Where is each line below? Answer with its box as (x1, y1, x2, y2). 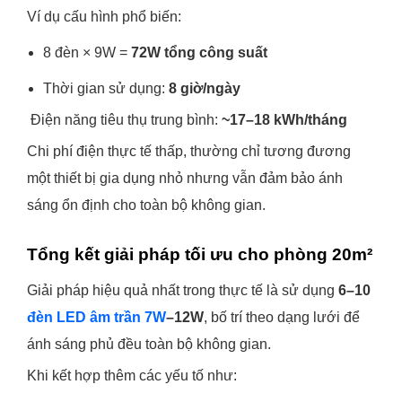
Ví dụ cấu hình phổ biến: (27, 9, 181, 24)
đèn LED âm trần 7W (27, 310, 166, 325)
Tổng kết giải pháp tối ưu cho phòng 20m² (27, 245, 372, 264)
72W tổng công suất (131, 45, 267, 60)
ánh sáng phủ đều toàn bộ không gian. (27, 336, 271, 352)
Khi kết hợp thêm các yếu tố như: (27, 368, 237, 383)
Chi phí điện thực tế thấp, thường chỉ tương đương (27, 144, 351, 159)
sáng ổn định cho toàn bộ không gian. (27, 197, 266, 213)
